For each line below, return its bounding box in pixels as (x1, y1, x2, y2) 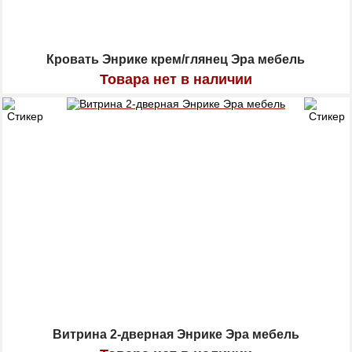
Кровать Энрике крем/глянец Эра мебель (46, 53, 306, 67)
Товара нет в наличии (99, 71, 252, 88)
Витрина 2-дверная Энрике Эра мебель (52, 328, 299, 342)
